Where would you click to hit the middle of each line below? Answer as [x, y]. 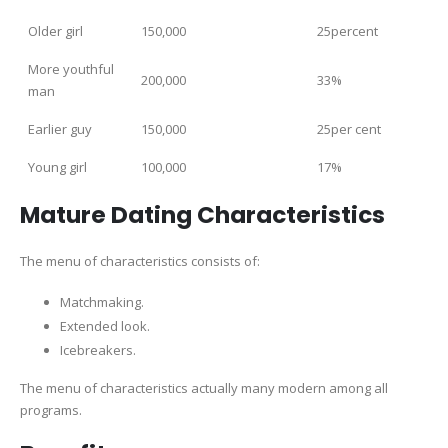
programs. [51, 410]
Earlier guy [60, 128]
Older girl [55, 30]
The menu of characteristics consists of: [140, 260]
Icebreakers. [98, 350]
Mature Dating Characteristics [202, 214]
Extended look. [105, 326]
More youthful [71, 68]
